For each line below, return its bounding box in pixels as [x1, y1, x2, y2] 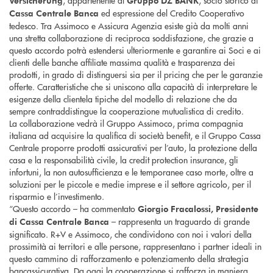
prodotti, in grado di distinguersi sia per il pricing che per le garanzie [9, 68, 263, 80]
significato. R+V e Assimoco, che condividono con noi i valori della [9, 227, 252, 240]
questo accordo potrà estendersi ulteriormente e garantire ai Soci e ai [9, 43, 261, 56]
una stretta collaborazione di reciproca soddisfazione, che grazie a [9, 31, 253, 44]
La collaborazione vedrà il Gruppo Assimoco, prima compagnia [9, 116, 243, 129]
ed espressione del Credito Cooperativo [99, 6, 244, 19]
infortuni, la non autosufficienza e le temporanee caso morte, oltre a [9, 165, 253, 178]
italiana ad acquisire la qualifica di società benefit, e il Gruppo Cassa [9, 129, 261, 141]
